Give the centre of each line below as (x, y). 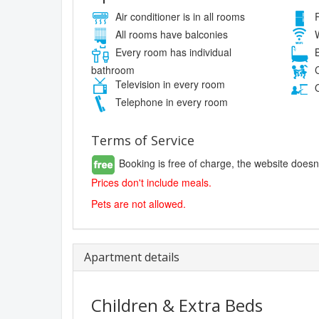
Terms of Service (143, 140)
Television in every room (169, 84)
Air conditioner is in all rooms (179, 16)
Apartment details (132, 257)
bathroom (113, 69)
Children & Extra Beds (177, 305)
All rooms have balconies (170, 34)
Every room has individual (172, 52)
